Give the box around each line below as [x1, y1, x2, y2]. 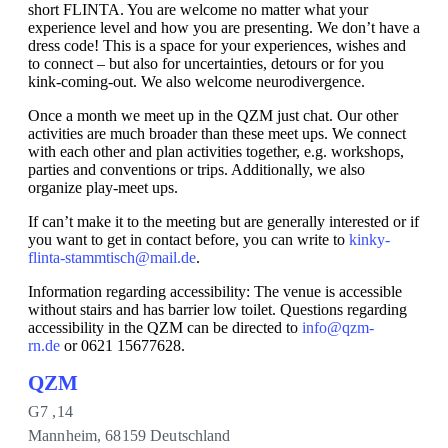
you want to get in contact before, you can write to [28, 231, 349, 248]
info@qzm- [302, 319, 374, 336]
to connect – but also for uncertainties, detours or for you [28, 55, 384, 72]
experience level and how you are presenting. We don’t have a [28, 19, 420, 36]
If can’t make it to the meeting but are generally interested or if [28, 213, 419, 230]
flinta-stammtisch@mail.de [28, 249, 196, 266]
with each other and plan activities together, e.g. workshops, [28, 143, 404, 160]
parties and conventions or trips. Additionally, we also [28, 161, 365, 178]
